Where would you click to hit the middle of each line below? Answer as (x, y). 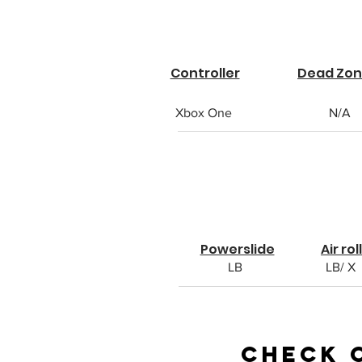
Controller (205, 73)
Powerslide (237, 249)
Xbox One (203, 113)
